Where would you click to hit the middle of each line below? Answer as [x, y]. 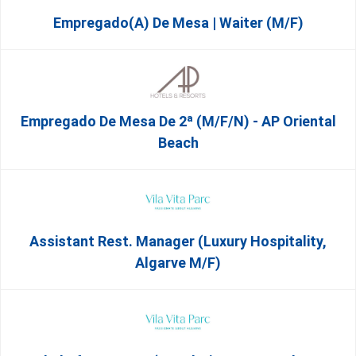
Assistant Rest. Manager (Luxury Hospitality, [178, 241]
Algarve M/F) [178, 263]
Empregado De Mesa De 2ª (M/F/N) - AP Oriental [178, 121]
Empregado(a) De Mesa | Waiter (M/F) [178, 23]
